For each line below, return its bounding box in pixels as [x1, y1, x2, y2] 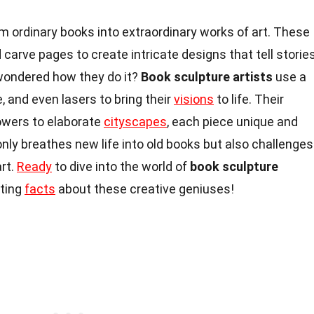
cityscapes [104, 114, 167, 129]
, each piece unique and [167, 114, 298, 129]
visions [174, 91, 214, 107]
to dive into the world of [52, 158, 190, 174]
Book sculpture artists [141, 69, 273, 84]
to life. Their [214, 91, 284, 107]
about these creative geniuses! [55, 181, 234, 196]
